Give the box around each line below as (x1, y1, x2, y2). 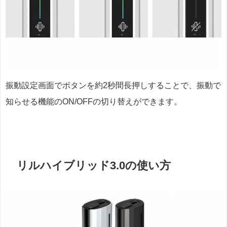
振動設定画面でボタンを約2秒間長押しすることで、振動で (6, 81, 221, 90)
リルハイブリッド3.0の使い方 (17, 159, 171, 172)
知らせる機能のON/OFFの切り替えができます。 (6, 97, 182, 106)
